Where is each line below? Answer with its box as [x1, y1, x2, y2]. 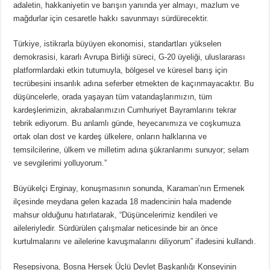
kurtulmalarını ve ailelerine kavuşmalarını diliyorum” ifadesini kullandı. [13, 236, 257, 246]
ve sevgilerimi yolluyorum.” [13, 158, 107, 168]
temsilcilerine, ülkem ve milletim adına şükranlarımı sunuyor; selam [13, 145, 250, 154]
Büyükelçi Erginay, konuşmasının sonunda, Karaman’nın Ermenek [13, 183, 245, 193]
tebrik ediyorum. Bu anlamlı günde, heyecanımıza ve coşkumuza [13, 118, 241, 128]
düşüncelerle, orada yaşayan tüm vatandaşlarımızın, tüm [13, 92, 213, 101]
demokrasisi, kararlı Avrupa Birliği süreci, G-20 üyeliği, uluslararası [13, 52, 246, 61]
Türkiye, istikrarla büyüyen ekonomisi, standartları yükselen [13, 39, 222, 48]
